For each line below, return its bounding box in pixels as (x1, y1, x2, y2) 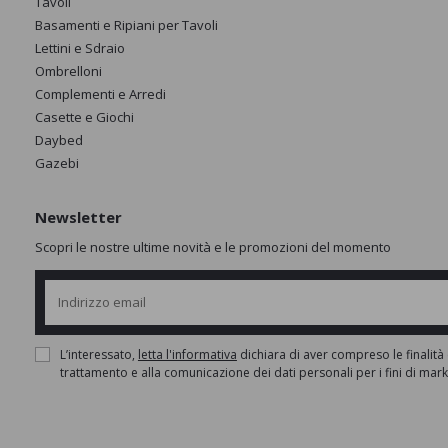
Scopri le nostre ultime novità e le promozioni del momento (34, 237, 391, 256)
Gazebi (34, 153, 79, 172)
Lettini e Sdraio (34, 38, 125, 57)
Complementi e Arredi (34, 84, 166, 103)
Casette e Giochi (34, 107, 134, 126)
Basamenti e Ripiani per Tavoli (34, 15, 218, 34)
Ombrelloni (34, 61, 102, 80)
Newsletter (34, 206, 122, 227)
